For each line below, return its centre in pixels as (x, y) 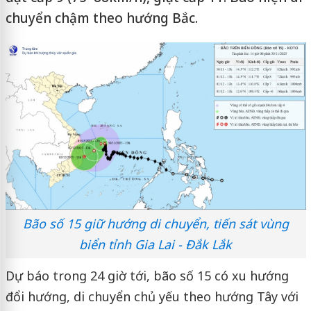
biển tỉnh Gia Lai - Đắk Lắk (155, 245)
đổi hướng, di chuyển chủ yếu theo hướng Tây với (152, 297)
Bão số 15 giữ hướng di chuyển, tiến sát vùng (155, 224)
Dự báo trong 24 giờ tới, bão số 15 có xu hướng (147, 276)
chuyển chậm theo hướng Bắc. (101, 18)
